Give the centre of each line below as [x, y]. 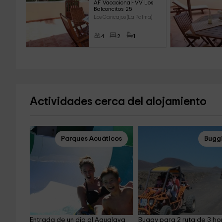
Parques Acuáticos [91, 139]
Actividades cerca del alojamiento [118, 102]
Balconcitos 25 [113, 9]
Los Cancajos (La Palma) [123, 17]
